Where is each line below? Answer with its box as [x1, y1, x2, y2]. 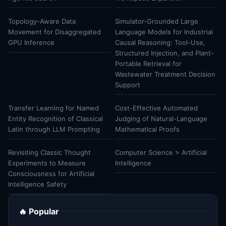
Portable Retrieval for [115, 59, 182, 68]
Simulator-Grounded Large [115, 17, 198, 25]
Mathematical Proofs [115, 125, 180, 133]
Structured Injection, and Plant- [115, 48, 214, 57]
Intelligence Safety [8, 180, 67, 188]
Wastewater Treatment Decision [115, 70, 215, 78]
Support [115, 80, 140, 89]
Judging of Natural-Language [115, 114, 207, 123]
